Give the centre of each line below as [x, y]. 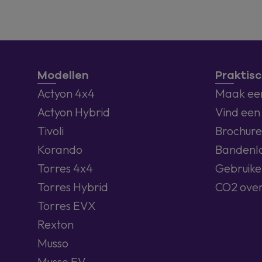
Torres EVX [67, 206]
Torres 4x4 [65, 168]
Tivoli [51, 131]
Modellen [63, 75]
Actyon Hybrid [74, 112]
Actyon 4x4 [66, 93]
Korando [60, 149]
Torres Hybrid [73, 187]
